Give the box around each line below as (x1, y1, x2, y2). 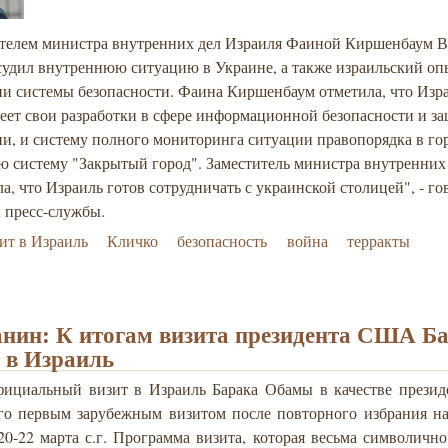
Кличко (107, 230, 159, 252)
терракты (346, 230, 410, 252)
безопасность (177, 230, 268, 252)
